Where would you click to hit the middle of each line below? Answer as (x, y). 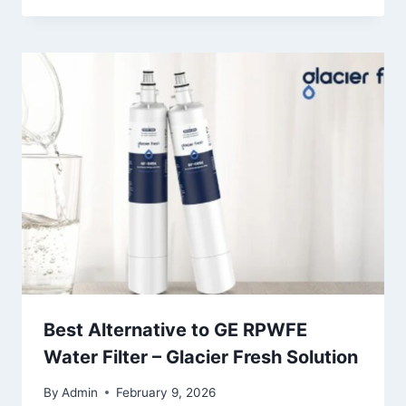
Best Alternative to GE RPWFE (175, 330)
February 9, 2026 (166, 392)
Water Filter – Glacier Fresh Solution (201, 358)
